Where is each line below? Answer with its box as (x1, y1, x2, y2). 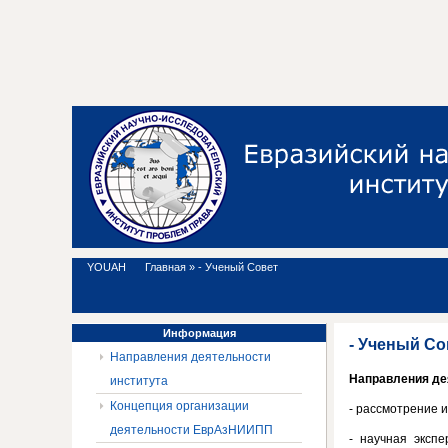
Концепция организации (110, 399, 249, 413)
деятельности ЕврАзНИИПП (110, 423, 273, 437)
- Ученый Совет (198, 261, 278, 273)
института (110, 374, 168, 388)
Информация (162, 327, 236, 339)
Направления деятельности (110, 350, 271, 364)
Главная (145, 261, 186, 273)
